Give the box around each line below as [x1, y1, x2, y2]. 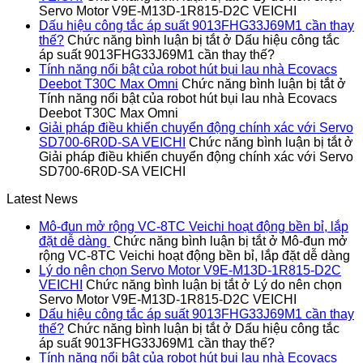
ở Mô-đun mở [266, 233, 348, 248]
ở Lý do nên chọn [238, 277, 342, 292]
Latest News [6, 191, 78, 206]
